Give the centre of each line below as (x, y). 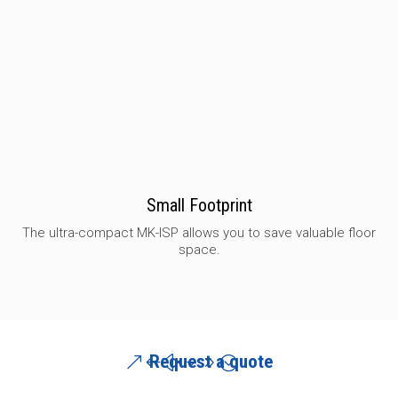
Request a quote (211, 362)
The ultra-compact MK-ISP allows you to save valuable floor (199, 233)
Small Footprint (199, 206)
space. (199, 250)
